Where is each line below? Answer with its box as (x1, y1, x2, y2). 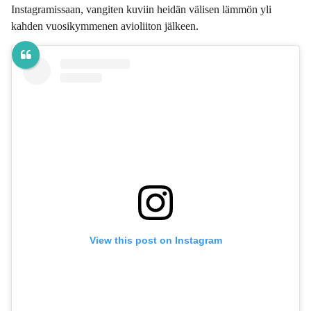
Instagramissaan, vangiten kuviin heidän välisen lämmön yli (11, 3, 271, 15)
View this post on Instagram (89, 235, 222, 246)
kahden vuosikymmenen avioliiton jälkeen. (11, 19, 199, 32)
